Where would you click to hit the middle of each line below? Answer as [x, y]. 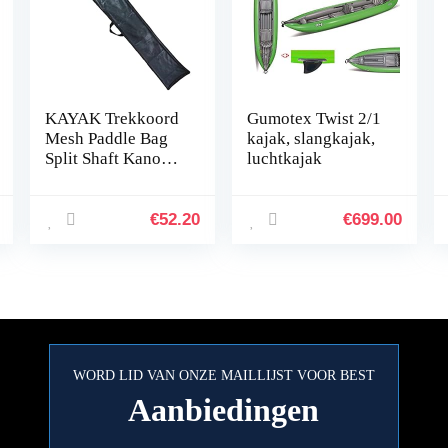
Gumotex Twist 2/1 [314, 118]
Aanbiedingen [224, 410]
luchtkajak [285, 158]
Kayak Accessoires [112, 238]
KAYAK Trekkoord [111, 118]
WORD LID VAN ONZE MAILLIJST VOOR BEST [223, 375]
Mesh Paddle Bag [106, 138]
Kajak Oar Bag [96, 218]
